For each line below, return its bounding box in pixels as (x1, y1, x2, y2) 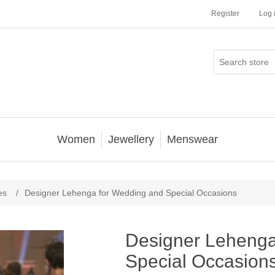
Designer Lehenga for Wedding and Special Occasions (25, 188, 237, 198)
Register (211, 9, 239, 18)
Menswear (167, 133, 218, 145)
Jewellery (108, 133, 154, 145)
